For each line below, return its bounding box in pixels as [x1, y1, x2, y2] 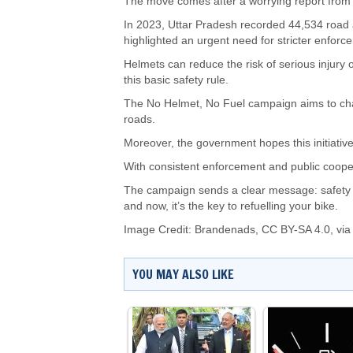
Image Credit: [124, 224, 195, 236]
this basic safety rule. [124, 74, 229, 87]
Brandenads [195, 224, 255, 236]
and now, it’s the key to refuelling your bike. [124, 200, 338, 213]
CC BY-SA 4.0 [262, 224, 330, 236]
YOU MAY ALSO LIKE [132, 266, 234, 284]
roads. [124, 113, 155, 126]
